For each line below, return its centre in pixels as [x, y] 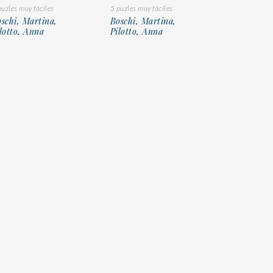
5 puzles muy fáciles [141, 8]
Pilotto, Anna [136, 31]
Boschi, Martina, [143, 21]
